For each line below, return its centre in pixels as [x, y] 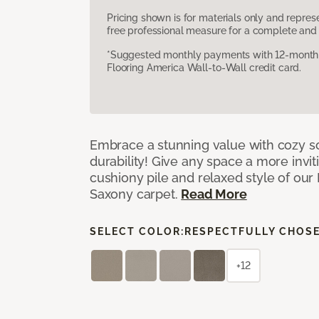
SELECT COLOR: [137, 231]
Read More [214, 194]
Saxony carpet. [136, 194]
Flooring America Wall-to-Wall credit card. [204, 67]
